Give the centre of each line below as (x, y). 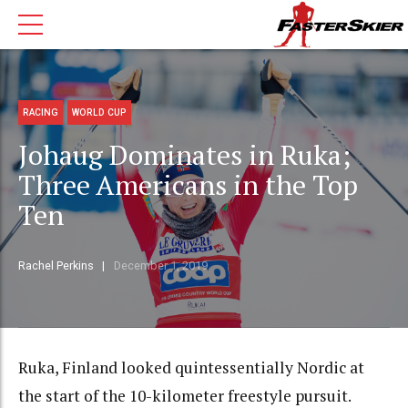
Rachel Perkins (56, 266)
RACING (41, 112)
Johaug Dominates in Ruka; (184, 155)
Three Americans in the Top (188, 185)
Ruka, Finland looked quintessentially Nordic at (191, 368)
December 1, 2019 (160, 266)
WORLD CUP (100, 112)
